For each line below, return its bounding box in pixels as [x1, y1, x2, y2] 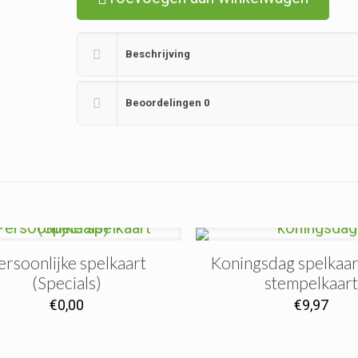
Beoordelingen [125, 97, 204, 109]
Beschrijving [125, 48, 190, 60]
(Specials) [31, 272, 101, 292]
